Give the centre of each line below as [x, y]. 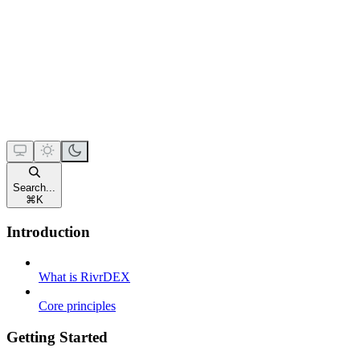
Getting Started [57, 337]
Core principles [77, 306]
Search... [34, 187]
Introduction [48, 231]
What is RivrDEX [84, 277]
